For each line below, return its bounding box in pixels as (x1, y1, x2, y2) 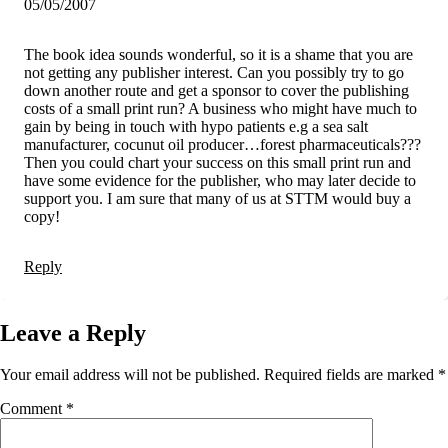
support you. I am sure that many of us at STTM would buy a (24, 189, 411, 207)
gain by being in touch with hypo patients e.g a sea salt (24, 117, 368, 135)
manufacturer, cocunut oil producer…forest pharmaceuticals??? (24, 135, 421, 153)
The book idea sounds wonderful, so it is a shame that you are (24, 45, 413, 63)
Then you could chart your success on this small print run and (24, 153, 411, 171)
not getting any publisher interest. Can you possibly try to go (24, 63, 404, 81)
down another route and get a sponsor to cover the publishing (24, 81, 409, 99)
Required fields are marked (264, 366, 438, 384)
